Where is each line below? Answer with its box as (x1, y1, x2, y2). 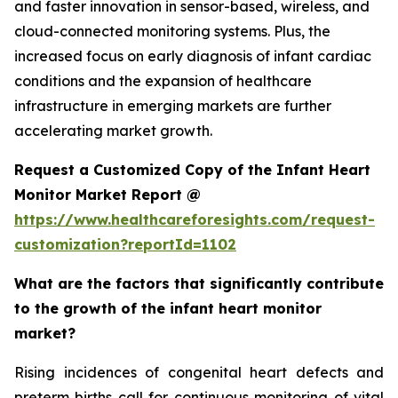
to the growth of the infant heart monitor (14, 299, 322, 318)
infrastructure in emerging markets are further (14, 97, 331, 115)
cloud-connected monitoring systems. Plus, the (14, 22, 330, 41)
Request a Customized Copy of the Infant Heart (14, 161, 370, 179)
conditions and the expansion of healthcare (14, 72, 312, 91)
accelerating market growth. (14, 122, 212, 140)
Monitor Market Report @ (14, 186, 201, 204)
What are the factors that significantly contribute (14, 275, 384, 293)
